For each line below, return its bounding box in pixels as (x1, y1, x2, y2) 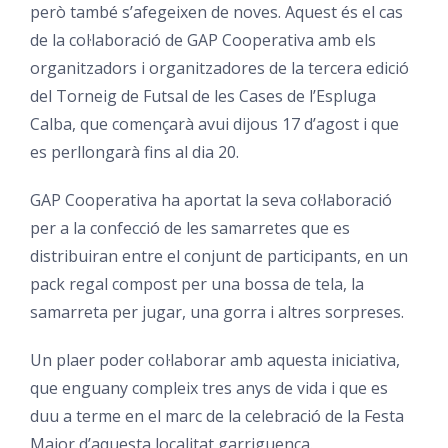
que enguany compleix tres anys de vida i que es (29, 376, 388, 399)
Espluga (315, 84, 376, 107)
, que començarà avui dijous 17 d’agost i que (71, 112, 399, 135)
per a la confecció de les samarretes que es (29, 216, 350, 239)
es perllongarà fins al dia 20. (29, 140, 239, 163)
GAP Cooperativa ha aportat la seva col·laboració (29, 188, 392, 211)
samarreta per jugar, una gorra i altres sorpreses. (29, 300, 404, 323)
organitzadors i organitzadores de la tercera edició (29, 56, 409, 79)
